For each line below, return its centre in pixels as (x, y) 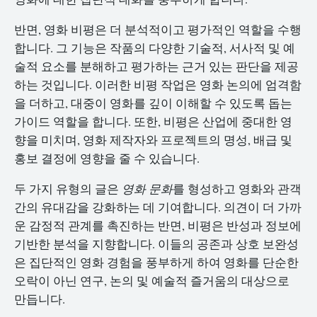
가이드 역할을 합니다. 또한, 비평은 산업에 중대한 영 (153, 122)
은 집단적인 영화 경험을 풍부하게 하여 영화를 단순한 (156, 262)
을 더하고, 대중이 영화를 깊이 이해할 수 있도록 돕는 (153, 103)
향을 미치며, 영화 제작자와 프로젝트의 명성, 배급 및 (153, 140)
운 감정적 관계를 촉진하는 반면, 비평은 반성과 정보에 (158, 225)
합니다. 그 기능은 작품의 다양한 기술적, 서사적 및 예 (155, 48)
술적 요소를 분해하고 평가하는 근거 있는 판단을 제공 (156, 67)
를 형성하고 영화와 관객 (237, 188)
